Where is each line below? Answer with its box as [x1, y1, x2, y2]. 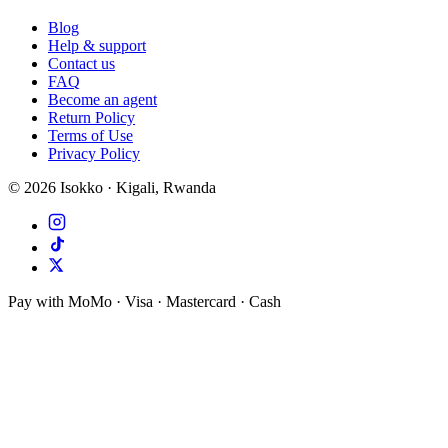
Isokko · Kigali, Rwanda [56, 179, 216, 197]
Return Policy [48, 109, 135, 127]
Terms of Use [48, 127, 133, 145]
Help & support [48, 37, 146, 55]
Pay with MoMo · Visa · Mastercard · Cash [8, 293, 281, 311]
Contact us [48, 55, 115, 73]
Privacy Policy [48, 145, 140, 163]
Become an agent [48, 91, 157, 109]
